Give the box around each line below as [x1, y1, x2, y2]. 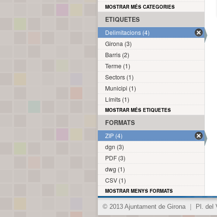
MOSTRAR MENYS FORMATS [105, 187, 173, 194]
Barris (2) [105, 50, 129, 59]
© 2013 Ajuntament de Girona [103, 203, 187, 210]
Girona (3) [105, 39, 132, 47]
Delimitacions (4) [105, 28, 150, 36]
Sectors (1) [105, 73, 134, 81]
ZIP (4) [105, 131, 123, 139]
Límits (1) [105, 95, 129, 103]
